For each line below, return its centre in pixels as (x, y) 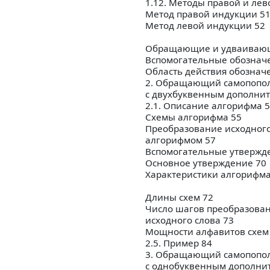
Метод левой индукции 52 (205, 26)
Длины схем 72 (179, 197)
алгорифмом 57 (181, 140)
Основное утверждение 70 (206, 163)
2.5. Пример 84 (179, 243)
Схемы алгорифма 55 (193, 117)
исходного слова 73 (190, 220)
